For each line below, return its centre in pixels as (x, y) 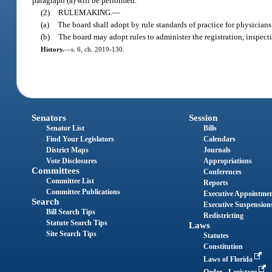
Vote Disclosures (72, 161)
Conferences (222, 172)
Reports (216, 183)
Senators (49, 118)
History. (52, 49)
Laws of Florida (229, 260)
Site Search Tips (72, 234)
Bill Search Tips (71, 212)
